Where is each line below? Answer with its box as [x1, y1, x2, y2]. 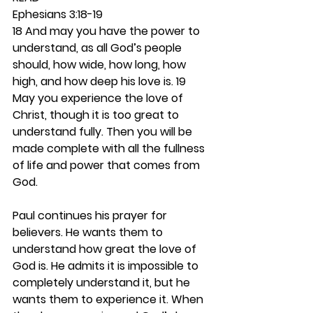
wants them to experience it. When [13, 291, 206, 307]
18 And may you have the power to [13, 23, 203, 39]
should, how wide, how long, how [13, 57, 189, 73]
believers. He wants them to [13, 224, 166, 240]
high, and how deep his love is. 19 [13, 73, 189, 89]
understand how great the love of [13, 241, 199, 257]
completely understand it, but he [13, 275, 193, 291]
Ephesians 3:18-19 [13, 6, 103, 22]
